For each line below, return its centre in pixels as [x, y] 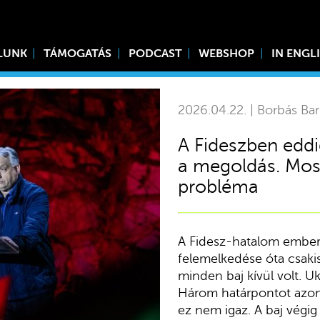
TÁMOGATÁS [78, 54]
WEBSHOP [227, 54]
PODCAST [155, 54]
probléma [218, 186]
